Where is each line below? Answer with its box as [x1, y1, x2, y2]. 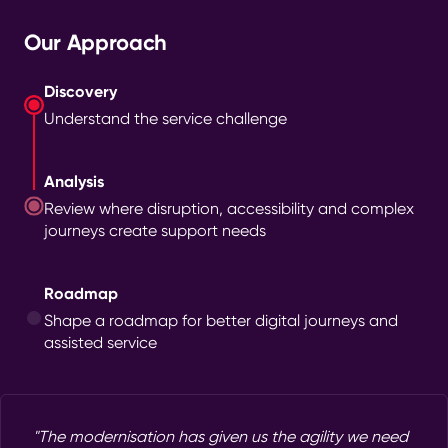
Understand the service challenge [44, 109, 287, 129]
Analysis [44, 172, 104, 192]
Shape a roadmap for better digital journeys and [44, 311, 398, 331]
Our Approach [24, 29, 168, 57]
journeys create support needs [44, 221, 266, 241]
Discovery [44, 82, 117, 102]
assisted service [44, 333, 157, 353]
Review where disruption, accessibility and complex [44, 199, 414, 219]
